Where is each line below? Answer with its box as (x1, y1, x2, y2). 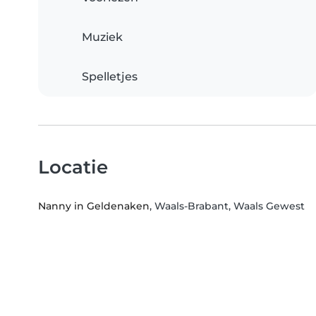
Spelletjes (82, 70, 138, 84)
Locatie (38, 156, 108, 178)
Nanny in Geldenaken (38, 200, 150, 213)
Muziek (82, 30, 123, 44)
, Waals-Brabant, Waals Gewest (150, 200, 305, 213)
